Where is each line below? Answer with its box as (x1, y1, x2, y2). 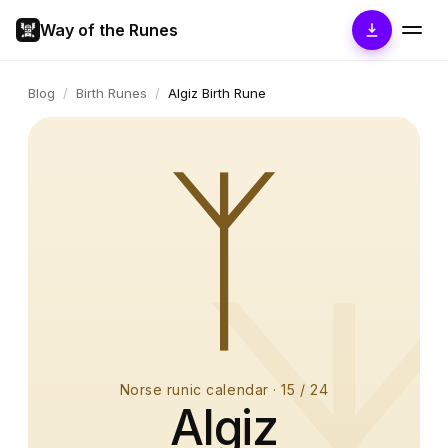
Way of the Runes (40, 20, 178, 40)
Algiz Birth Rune (168, 85, 266, 101)
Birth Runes (76, 85, 147, 101)
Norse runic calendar (119, 381, 269, 398)
